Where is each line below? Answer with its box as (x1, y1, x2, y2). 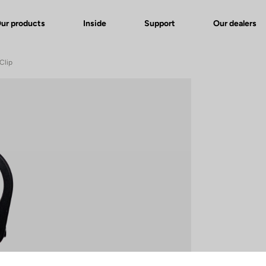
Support (144, 18, 175, 28)
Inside (83, 18, 106, 28)
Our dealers (213, 18, 256, 28)
